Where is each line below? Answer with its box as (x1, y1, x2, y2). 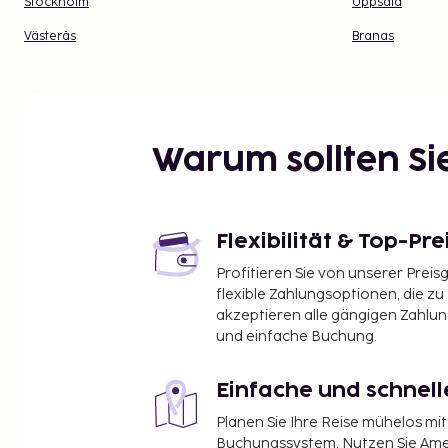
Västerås (24, 28, 76, 44)
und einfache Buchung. (216, 327, 377, 345)
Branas (352, 28, 394, 44)
